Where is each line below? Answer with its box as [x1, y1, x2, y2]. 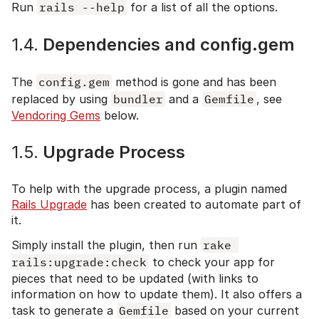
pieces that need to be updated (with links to [11, 271, 258, 286]
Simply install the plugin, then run [11, 238, 201, 253]
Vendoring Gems [11, 108, 100, 123]
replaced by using [11, 92, 111, 107]
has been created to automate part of [87, 197, 301, 212]
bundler [113, 92, 163, 107]
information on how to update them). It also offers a [11, 287, 302, 302]
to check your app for [149, 255, 275, 270]
